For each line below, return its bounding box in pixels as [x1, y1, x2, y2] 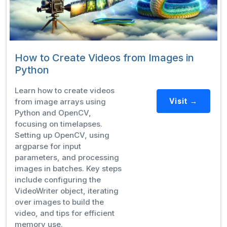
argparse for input [15, 141, 81, 151]
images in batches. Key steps [15, 163, 122, 173]
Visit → [169, 97, 198, 106]
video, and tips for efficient [15, 208, 115, 218]
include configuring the [15, 174, 101, 184]
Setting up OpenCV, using [15, 130, 109, 140]
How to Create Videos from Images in [15, 51, 194, 64]
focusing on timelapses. [15, 119, 102, 129]
